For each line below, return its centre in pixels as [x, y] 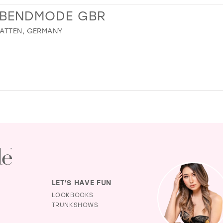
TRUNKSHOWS [75, 204]
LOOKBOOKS [72, 194]
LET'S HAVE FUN [82, 182]
